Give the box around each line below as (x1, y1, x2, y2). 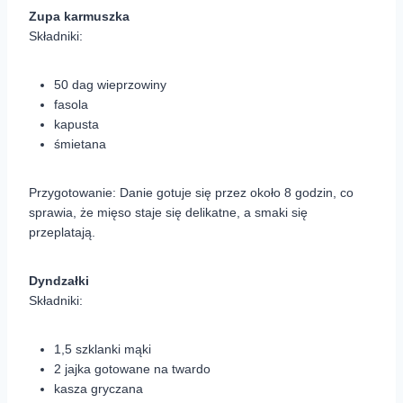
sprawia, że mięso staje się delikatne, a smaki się (29, 205, 308, 220)
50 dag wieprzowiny (54, 77, 166, 93)
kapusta (54, 117, 99, 132)
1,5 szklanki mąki (54, 342, 151, 357)
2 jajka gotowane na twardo (54, 362, 210, 377)
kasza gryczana (54, 381, 143, 397)
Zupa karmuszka (29, 9, 130, 24)
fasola (54, 97, 88, 112)
